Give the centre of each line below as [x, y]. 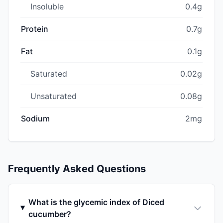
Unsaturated [54, 96]
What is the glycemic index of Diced [96, 202]
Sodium [35, 118]
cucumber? [50, 214]
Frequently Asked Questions [77, 168]
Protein [35, 29]
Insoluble [47, 6]
